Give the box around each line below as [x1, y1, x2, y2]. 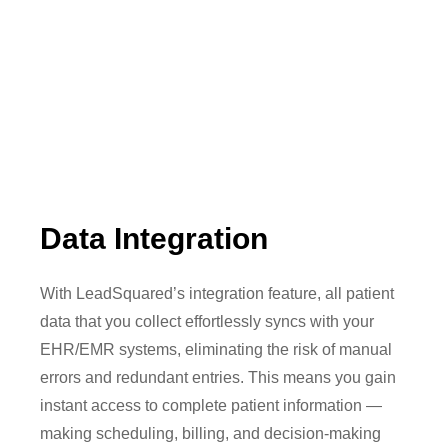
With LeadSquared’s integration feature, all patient [40, 285, 395, 303]
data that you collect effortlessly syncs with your [40, 313, 375, 331]
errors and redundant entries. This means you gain [40, 369, 397, 387]
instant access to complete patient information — [40, 397, 383, 415]
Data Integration [40, 221, 269, 255]
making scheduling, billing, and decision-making [40, 425, 382, 443]
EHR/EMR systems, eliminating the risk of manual [40, 341, 393, 359]
